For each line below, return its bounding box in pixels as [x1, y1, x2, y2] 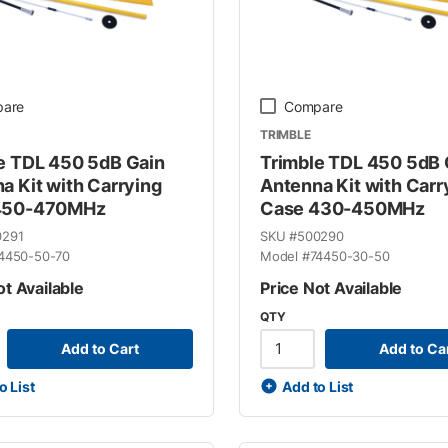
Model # [259, 247, 310, 264]
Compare [283, 97, 343, 115]
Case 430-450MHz [259, 197, 425, 219]
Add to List [282, 377, 354, 395]
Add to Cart [60, 340, 139, 357]
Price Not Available [259, 277, 403, 298]
